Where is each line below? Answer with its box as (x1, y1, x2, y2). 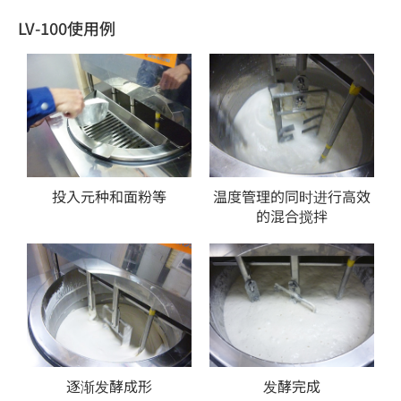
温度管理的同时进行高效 (213, 185, 371, 208)
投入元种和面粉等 (52, 185, 166, 208)
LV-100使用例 (18, 16, 115, 40)
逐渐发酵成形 (66, 375, 152, 397)
